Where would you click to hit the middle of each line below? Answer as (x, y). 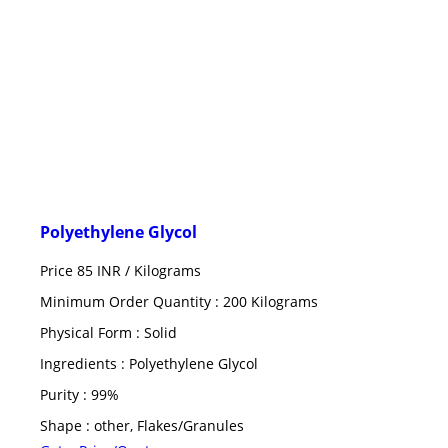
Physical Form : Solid (108, 332)
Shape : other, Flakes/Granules (142, 425)
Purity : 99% (79, 394)
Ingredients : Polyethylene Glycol (149, 363)
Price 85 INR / (87, 270)
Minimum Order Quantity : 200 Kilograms (179, 301)
